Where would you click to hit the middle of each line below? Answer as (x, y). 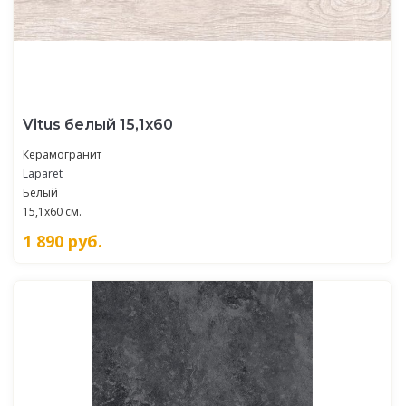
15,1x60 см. (52, 211)
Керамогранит (62, 154)
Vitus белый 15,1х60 (98, 124)
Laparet (43, 173)
